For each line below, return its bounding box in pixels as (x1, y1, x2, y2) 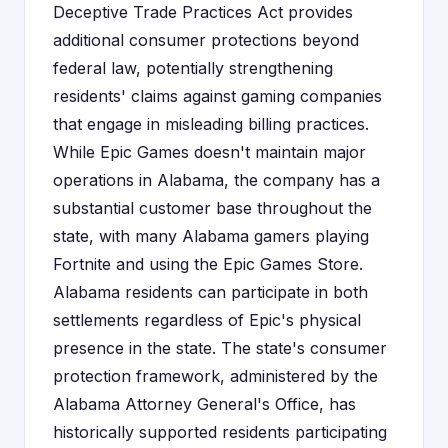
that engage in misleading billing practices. (53, 114, 369, 134)
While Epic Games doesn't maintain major (53, 142, 366, 162)
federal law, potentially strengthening (53, 58, 333, 78)
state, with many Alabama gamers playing (53, 226, 369, 246)
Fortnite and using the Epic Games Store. (53, 254, 363, 274)
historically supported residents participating (53, 422, 387, 442)
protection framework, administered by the (53, 366, 378, 386)
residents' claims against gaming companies (53, 86, 382, 106)
